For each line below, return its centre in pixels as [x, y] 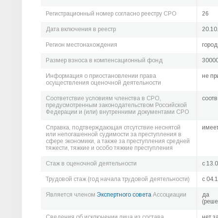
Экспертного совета [124, 195]
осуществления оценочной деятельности [103, 83]
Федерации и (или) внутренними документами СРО [118, 112]
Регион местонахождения [82, 45]
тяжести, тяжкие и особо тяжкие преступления [109, 148]
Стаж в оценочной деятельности [91, 163]
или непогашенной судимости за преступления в [114, 134]
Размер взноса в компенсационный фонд [104, 60]
